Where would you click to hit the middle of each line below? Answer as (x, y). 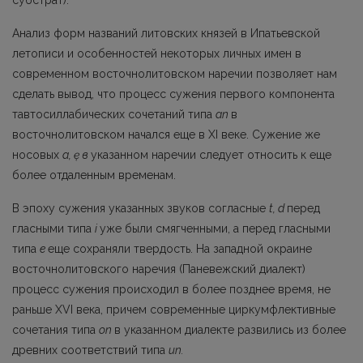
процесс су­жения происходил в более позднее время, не (171, 289)
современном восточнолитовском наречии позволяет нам (175, 73)
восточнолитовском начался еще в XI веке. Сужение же (166, 134)
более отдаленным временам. (94, 175)
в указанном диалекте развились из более (230, 329)
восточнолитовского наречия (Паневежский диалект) (159, 269)
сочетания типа (56, 329)
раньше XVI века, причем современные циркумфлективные (174, 309)
